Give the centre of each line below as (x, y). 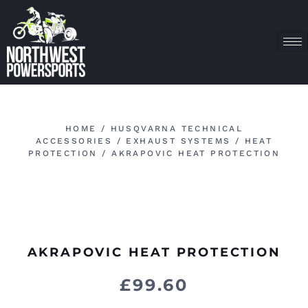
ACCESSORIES (74, 141)
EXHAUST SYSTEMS (178, 141)
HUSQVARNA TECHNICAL (177, 128)
